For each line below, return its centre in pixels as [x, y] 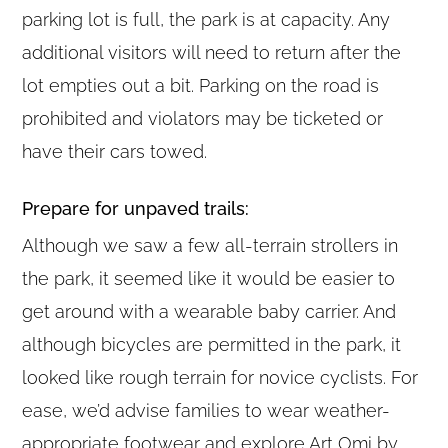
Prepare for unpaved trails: [136, 208]
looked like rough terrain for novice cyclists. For [220, 377]
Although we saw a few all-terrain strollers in [210, 245]
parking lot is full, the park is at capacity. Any [206, 19]
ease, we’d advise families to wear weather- [206, 410]
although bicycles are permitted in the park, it [212, 344]
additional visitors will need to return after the [212, 52]
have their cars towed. [115, 151]
